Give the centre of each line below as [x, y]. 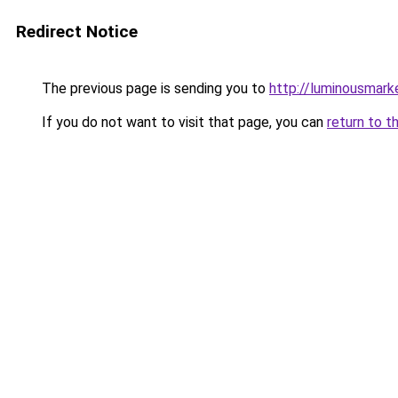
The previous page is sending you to [154, 88]
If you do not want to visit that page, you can [183, 122]
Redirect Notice [77, 32]
